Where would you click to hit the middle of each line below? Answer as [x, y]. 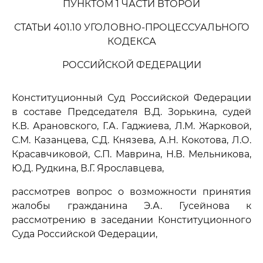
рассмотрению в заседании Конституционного [131, 220]
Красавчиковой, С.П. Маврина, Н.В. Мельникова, [131, 154]
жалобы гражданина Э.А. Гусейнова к [131, 206]
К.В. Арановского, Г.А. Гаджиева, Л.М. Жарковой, [131, 126]
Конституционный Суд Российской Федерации [131, 98]
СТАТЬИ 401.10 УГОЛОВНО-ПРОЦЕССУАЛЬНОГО [131, 27]
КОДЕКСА [131, 41]
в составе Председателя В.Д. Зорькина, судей [131, 112]
